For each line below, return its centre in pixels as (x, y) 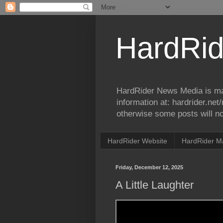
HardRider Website (137, 141)
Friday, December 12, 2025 (149, 167)
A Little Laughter (155, 185)
